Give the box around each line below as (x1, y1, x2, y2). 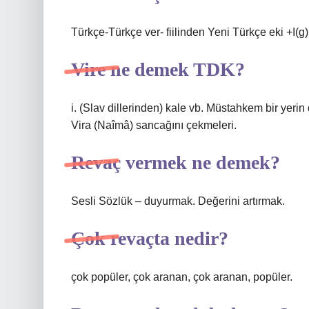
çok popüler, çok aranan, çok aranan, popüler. (71, 271, 292, 283)
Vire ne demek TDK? (71, 59, 245, 80)
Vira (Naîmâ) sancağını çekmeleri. (71, 119, 237, 131)
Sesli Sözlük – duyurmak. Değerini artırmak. (71, 195, 285, 207)
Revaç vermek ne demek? (71, 152, 280, 173)
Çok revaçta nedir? (71, 228, 228, 249)
